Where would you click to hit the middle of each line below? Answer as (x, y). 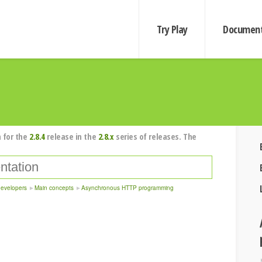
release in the (71, 136)
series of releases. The (155, 136)
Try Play (172, 29)
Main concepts (54, 188)
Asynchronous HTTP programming (127, 188)
